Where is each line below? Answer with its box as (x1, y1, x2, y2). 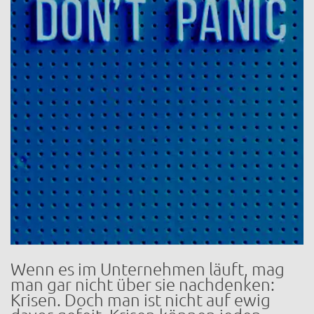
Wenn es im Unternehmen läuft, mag (11, 260, 285, 280)
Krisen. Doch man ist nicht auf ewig (11, 291, 271, 310)
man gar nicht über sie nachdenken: (11, 275, 275, 295)
